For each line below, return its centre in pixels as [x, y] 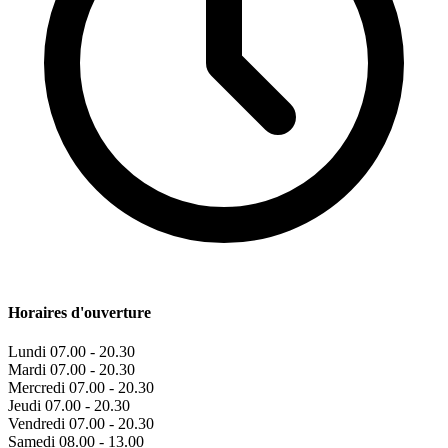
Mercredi [36, 388]
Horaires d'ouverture [79, 313]
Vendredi [36, 424]
